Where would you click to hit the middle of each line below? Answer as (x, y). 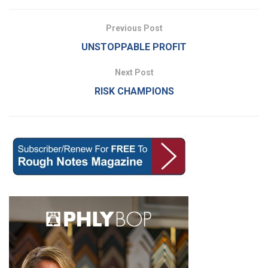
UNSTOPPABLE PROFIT (134, 47)
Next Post (134, 73)
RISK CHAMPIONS (134, 92)
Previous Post (134, 28)
